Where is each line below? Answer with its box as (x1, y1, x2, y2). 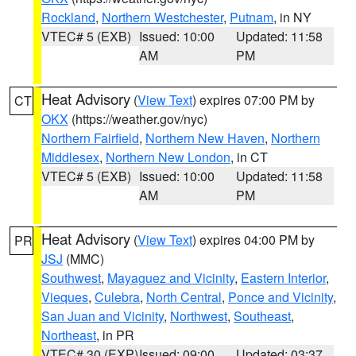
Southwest (41, 269, 101, 287)
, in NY (273, 8, 311, 26)
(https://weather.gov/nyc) (68, 110, 207, 128)
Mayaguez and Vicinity (107, 269, 234, 287)
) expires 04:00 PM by (192, 230, 315, 249)
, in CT (230, 148, 268, 166)
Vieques (41, 288, 88, 306)
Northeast (41, 326, 96, 344)
